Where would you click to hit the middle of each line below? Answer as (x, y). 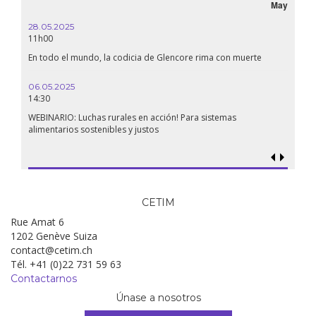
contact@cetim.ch (51, 250)
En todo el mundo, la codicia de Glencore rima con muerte (145, 58)
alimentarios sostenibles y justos (93, 130)
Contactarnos (44, 279)
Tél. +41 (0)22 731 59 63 (66, 265)
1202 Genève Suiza (54, 236)
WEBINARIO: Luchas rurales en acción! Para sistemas (132, 118)
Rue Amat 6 (37, 222)
